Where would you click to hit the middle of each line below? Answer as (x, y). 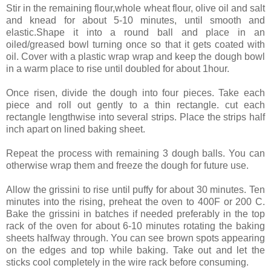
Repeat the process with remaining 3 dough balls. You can (135, 153)
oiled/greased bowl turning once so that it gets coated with (135, 44)
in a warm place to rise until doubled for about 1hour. (118, 68)
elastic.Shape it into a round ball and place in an (135, 32)
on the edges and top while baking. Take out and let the (135, 250)
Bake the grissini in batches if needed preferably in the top (135, 214)
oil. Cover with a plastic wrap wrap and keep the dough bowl (135, 56)
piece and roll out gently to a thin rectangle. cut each (135, 105)
